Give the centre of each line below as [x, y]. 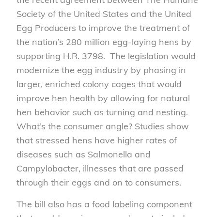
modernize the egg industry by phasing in [101, 70]
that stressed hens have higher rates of [96, 140]
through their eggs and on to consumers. [99, 183]
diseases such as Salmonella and [83, 155]
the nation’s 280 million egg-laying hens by [104, 42]
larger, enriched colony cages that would [99, 84]
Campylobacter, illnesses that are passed [100, 169]
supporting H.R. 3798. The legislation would [106, 56]
